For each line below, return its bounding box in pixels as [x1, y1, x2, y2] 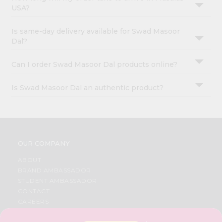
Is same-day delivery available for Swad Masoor [11, 27, 180, 36]
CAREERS [17, 198, 49, 206]
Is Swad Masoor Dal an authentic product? [11, 83, 164, 93]
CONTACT [17, 187, 50, 195]
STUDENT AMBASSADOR [17, 177, 97, 185]
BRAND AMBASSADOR [17, 166, 91, 174]
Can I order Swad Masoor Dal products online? [11, 60, 178, 69]
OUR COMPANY [17, 139, 70, 148]
